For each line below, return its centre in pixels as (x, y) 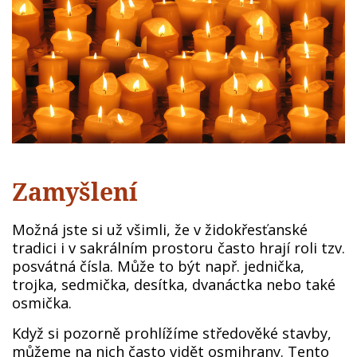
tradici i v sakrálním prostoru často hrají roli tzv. (178, 247)
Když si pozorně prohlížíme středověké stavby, (172, 333)
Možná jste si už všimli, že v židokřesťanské (160, 229)
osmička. (46, 302)
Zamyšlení (75, 191)
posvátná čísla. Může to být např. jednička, (158, 266)
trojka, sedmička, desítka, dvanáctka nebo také (174, 284)
